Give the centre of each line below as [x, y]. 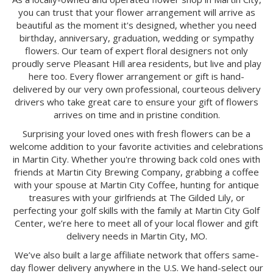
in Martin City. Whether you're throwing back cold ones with [136, 159]
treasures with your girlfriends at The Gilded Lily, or [136, 197]
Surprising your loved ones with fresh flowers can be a [136, 133]
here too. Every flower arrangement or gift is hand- [136, 76]
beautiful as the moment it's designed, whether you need [136, 25]
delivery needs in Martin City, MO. [136, 236]
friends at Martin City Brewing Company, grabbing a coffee [136, 172]
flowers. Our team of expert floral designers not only [136, 50]
